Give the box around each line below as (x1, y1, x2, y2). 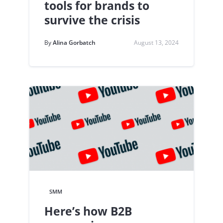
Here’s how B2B (44, 203, 132, 219)
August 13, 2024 (134, 38, 179, 47)
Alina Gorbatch (53, 38, 96, 47)
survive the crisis (44, 11, 140, 28)
